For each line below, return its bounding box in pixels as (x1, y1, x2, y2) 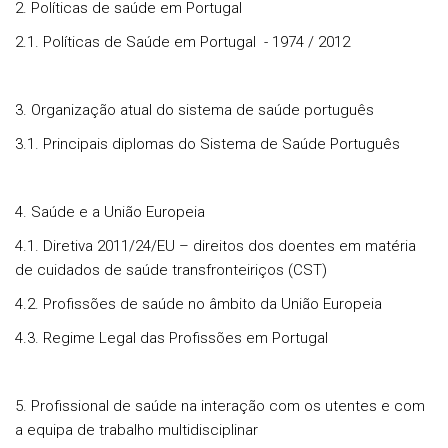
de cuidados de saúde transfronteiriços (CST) (15, 261, 327, 279)
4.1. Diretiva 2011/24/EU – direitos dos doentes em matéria (15, 237, 416, 255)
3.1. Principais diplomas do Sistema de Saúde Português (15, 135, 400, 153)
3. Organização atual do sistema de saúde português (15, 101, 374, 119)
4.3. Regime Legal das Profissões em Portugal (15, 329, 328, 347)
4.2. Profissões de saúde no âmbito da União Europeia (15, 295, 382, 313)
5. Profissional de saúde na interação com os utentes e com (15, 397, 425, 415)
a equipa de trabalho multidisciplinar (15, 421, 258, 439)
